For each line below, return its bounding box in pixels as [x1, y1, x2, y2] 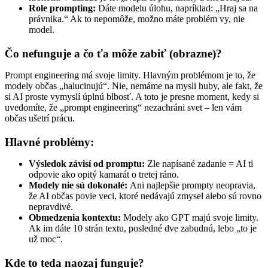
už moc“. [29, 233, 63, 244]
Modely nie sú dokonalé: [29, 179, 127, 190]
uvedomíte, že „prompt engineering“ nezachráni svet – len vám [5, 102, 242, 112]
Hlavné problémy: [5, 135, 94, 148]
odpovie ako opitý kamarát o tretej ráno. [29, 169, 179, 179]
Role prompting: [29, 2, 96, 13]
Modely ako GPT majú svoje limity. [121, 212, 258, 223]
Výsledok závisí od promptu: [29, 158, 145, 169]
